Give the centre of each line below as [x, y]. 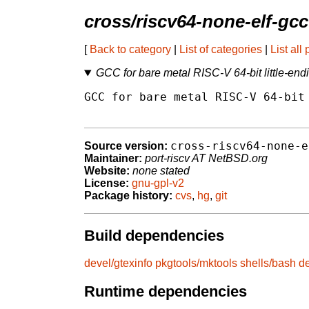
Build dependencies [154, 235]
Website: [107, 171]
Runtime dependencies [166, 292]
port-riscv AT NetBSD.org [206, 159]
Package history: [128, 196]
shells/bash [268, 263]
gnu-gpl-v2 [158, 183]
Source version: [126, 146]
